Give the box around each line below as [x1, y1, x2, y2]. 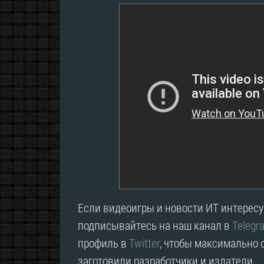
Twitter [129, 235, 160, 251]
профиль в [78, 235, 129, 251]
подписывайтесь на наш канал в [78, 217, 232, 233]
